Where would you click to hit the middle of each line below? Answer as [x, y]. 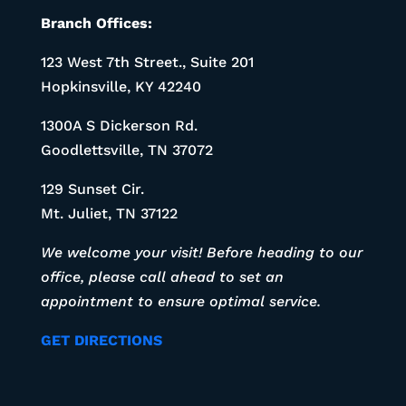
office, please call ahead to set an [162, 276]
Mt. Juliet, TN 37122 [109, 213]
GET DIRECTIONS [101, 340]
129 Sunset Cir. [92, 188]
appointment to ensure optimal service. [180, 301]
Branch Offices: [96, 23]
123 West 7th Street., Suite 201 [147, 62]
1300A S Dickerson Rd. [119, 125]
